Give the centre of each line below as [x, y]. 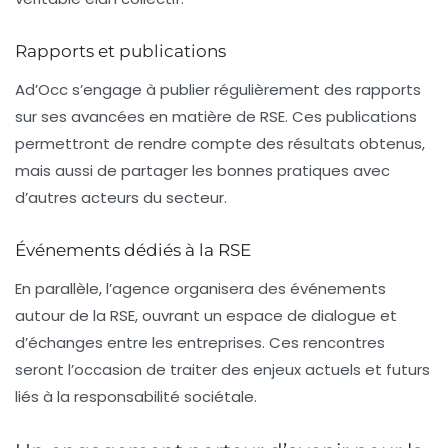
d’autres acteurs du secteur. [121, 197]
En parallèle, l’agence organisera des [152, 288]
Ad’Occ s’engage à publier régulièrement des [185, 89]
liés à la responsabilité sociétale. [136, 396]
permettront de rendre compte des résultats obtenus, [220, 143]
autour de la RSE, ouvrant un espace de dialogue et [206, 315]
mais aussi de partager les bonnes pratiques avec [202, 170]
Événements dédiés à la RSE [133, 249]
